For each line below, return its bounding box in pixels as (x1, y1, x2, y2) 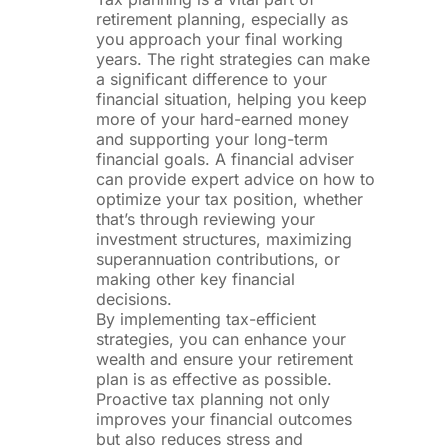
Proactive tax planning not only (96, 388, 331, 409)
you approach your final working (96, 28, 344, 49)
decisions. (96, 288, 173, 309)
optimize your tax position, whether (96, 188, 364, 209)
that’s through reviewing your (96, 208, 316, 229)
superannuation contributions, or (96, 248, 341, 269)
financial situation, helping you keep (96, 88, 368, 109)
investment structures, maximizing (96, 228, 353, 249)
